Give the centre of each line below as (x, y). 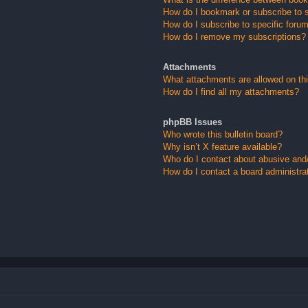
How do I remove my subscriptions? (234, 36)
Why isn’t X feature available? (222, 147)
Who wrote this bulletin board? (222, 135)
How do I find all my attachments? (231, 91)
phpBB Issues (192, 122)
